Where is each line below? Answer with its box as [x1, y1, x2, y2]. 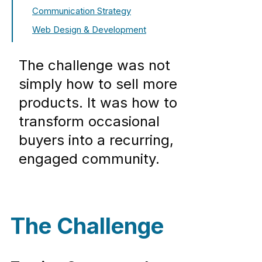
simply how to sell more [18, 75, 177, 93]
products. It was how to [18, 94, 177, 112]
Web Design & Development [32, 24, 146, 36]
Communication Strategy [32, 5, 131, 17]
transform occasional [18, 113, 160, 130]
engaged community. [18, 150, 160, 168]
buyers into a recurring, [18, 132, 174, 149]
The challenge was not [18, 57, 170, 74]
